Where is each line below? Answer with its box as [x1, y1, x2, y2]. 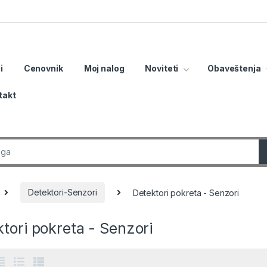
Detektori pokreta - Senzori [132, 187, 239, 198]
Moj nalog [83, 63, 125, 74]
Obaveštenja [207, 63, 261, 74]
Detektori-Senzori [28, 187, 97, 198]
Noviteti [145, 63, 179, 74]
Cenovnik [23, 63, 63, 74]
